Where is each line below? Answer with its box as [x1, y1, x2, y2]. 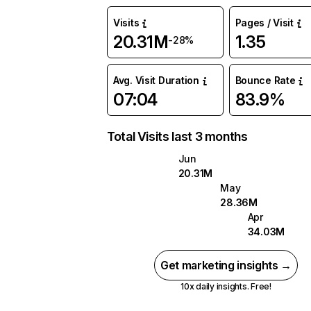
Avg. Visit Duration [113, 74, 199, 86]
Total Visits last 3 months [107, 129, 248, 144]
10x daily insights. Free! [180, 281, 271, 292]
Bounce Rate [235, 74, 296, 86]
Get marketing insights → [160, 258, 292, 272]
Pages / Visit [235, 17, 294, 28]
